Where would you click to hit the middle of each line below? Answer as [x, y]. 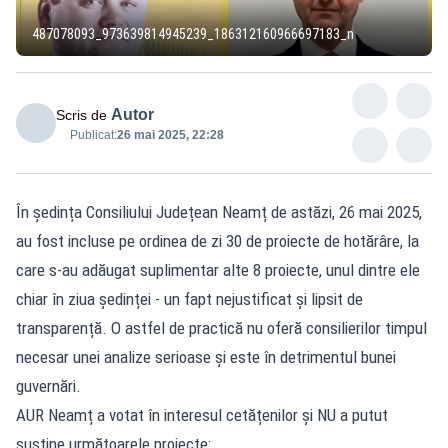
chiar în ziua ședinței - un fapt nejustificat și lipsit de [189, 298]
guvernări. [48, 385]
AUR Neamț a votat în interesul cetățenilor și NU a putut [202, 414]
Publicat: [93, 134]
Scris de [81, 114]
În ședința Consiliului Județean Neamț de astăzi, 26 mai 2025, [219, 211]
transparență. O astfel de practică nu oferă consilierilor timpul [221, 327]
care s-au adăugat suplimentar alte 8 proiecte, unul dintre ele [218, 269]
